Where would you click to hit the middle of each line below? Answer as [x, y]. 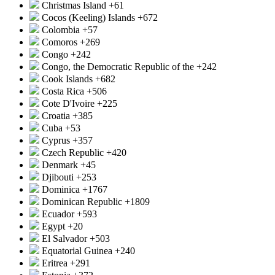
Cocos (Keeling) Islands [88, 18]
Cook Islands [67, 79]
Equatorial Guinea [77, 251]
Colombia [61, 30]
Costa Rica [63, 91]
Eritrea [55, 263]
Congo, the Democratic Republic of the [118, 67]
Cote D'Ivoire [68, 104]
